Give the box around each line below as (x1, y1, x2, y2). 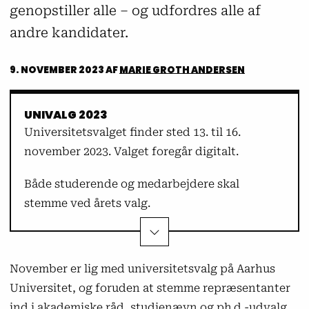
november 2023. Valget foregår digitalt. (24, 144, 239, 158)
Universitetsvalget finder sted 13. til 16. (24, 125, 241, 139)
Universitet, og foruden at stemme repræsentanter (9, 281, 290, 295)
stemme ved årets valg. (24, 197, 151, 210)
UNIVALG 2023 (24, 106, 108, 123)
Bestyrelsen (44, 281, 110, 295)
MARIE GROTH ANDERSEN (119, 63, 245, 77)
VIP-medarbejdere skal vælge (24, 229, 200, 243)
